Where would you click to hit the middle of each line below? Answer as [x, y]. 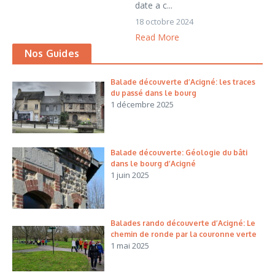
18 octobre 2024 [164, 21]
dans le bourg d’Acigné [153, 164]
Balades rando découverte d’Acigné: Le [183, 223]
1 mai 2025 [130, 246]
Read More [157, 37]
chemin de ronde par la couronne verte [184, 234]
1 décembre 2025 [142, 104]
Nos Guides [52, 53]
